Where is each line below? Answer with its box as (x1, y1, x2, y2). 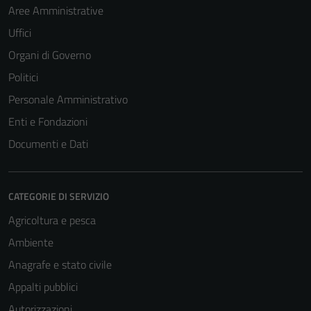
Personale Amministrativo (8, 91, 128, 108)
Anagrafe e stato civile (8, 256, 112, 273)
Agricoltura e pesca (8, 212, 96, 228)
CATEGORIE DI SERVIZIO (8, 189, 109, 203)
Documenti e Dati (8, 135, 88, 152)
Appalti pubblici (8, 278, 78, 295)
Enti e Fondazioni (8, 113, 87, 130)
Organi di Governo (8, 47, 91, 63)
